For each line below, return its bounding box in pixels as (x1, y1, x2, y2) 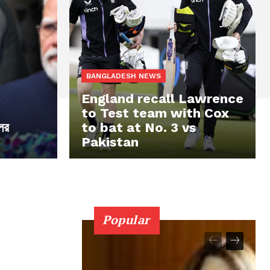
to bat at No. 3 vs (81, 119, 196, 135)
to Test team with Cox (81, 105, 229, 121)
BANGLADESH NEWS (86, 71, 161, 80)
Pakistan (81, 134, 139, 149)
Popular (102, 211, 150, 228)
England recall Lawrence (81, 90, 243, 106)
